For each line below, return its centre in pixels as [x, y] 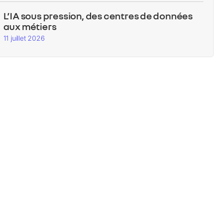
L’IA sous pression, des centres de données [98, 16]
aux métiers [30, 26]
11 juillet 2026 [24, 38]
